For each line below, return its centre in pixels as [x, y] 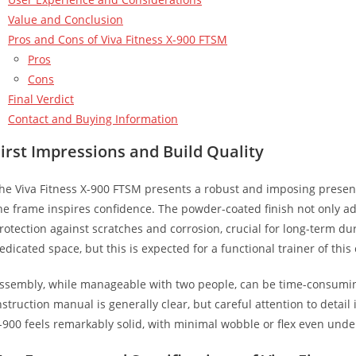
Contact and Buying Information [93, 118]
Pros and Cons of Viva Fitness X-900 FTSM [118, 39]
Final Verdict [41, 99]
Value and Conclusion [66, 19]
